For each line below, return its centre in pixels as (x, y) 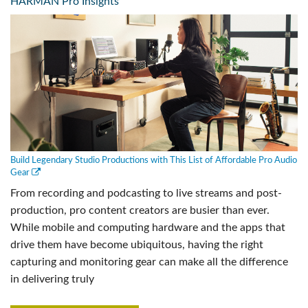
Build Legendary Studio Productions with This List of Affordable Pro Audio (154, 160)
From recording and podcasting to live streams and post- (146, 193)
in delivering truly (52, 279)
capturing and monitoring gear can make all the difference (149, 262)
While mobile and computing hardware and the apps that (148, 227)
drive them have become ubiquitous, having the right (137, 244)
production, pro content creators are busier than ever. (140, 210)
